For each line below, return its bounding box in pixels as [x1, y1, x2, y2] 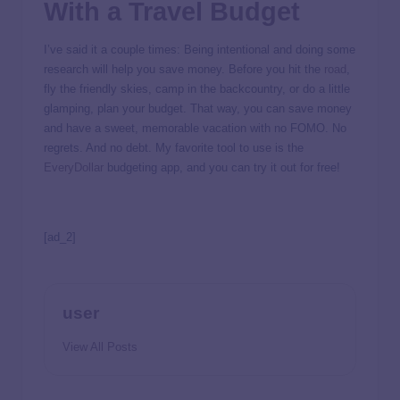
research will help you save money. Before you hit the [44, 62, 324, 77]
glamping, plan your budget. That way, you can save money [44, 102, 352, 116]
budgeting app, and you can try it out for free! [104, 161, 340, 175]
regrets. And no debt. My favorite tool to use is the [44, 141, 304, 155]
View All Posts [62, 340, 137, 354]
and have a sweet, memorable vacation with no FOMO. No [44, 121, 346, 136]
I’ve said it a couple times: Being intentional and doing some [44, 43, 355, 57]
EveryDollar [44, 161, 104, 175]
